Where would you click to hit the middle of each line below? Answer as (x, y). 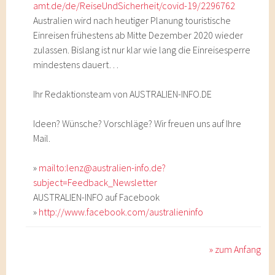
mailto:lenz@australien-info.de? (103, 168)
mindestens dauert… (76, 64)
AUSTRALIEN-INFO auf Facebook (97, 197)
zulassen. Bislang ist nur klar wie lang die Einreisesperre (142, 50)
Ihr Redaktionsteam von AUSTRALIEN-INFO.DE (123, 94)
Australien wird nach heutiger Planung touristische (132, 20)
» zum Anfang (235, 249)
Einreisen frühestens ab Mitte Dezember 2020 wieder (138, 35)
